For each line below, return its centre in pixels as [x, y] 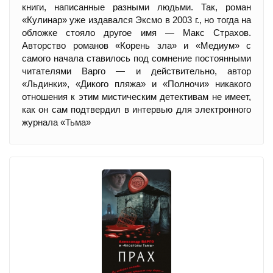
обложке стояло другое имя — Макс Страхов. [136, 33]
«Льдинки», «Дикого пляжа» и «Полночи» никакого [136, 84]
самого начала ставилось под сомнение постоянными [136, 58]
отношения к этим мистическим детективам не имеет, [136, 97]
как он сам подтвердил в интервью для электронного [136, 110]
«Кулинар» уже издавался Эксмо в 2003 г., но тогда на [136, 20]
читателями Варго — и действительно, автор [136, 71]
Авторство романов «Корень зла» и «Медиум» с [136, 46]
